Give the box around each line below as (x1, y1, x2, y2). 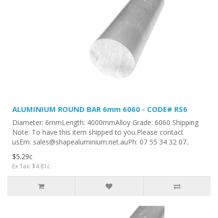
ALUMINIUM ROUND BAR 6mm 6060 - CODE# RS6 (12, 104, 187, 114)
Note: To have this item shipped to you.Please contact (12, 127, 183, 137)
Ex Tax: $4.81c (12, 162, 50, 170)
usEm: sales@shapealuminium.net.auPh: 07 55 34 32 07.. (12, 137, 189, 146)
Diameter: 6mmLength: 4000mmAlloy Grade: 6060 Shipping (12, 117, 199, 127)
